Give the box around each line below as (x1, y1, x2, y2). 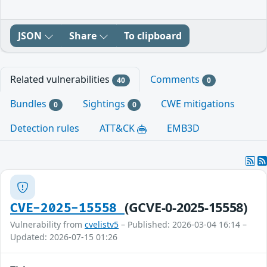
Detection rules (10, 122, 79, 135)
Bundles (10, 97, 49, 111)
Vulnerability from (10, 219, 85, 231)
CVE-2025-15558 (10, 201, 125, 216)
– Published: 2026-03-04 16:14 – (119, 219, 247, 231)
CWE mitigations (161, 97, 235, 111)
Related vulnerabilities (10, 73, 112, 86)
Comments (150, 73, 202, 86)
